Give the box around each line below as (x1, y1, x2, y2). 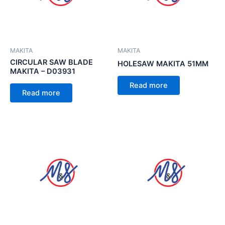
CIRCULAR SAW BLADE (10, 58, 93, 67)
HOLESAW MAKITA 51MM (118, 59, 208, 69)
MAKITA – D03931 (10, 67, 75, 76)
